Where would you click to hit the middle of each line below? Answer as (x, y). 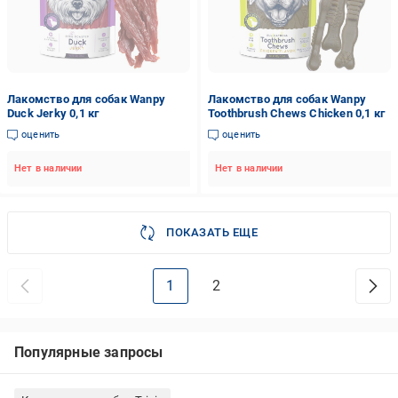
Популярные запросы (89, 352)
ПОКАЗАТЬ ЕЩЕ (212, 232)
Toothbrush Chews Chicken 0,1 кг (296, 113)
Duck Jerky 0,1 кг (53, 113)
